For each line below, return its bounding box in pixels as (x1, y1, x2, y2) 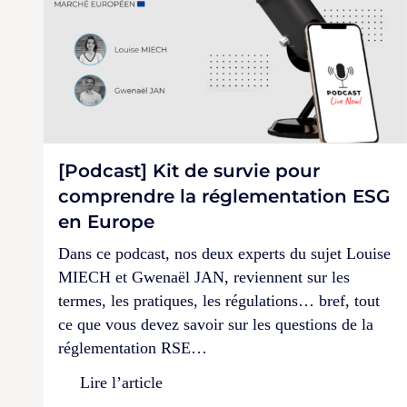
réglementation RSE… (58, 338, 207, 357)
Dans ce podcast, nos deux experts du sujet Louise (58, 243, 391, 263)
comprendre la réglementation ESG (58, 184, 390, 207)
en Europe (58, 210, 154, 233)
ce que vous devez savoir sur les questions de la (58, 314, 373, 333)
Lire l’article (80, 372, 163, 392)
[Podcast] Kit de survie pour (58, 159, 320, 182)
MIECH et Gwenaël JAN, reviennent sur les (58, 267, 350, 286)
